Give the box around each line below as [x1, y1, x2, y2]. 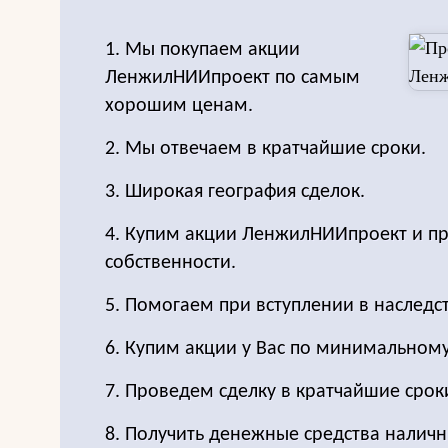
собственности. [105, 253, 236, 273]
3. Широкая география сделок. [105, 182, 365, 202]
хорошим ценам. [105, 96, 253, 116]
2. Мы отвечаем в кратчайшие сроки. [105, 139, 426, 159]
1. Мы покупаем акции [105, 40, 300, 60]
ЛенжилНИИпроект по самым [105, 68, 360, 88]
